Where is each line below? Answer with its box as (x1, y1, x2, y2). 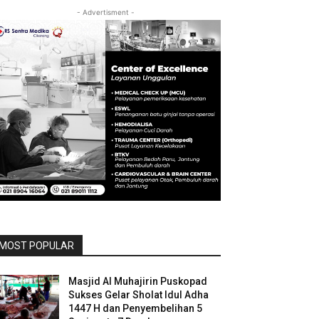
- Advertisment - (76, 8, 135, 16)
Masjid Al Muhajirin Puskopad (68, 276, 208, 288)
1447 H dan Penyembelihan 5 (68, 303, 203, 315)
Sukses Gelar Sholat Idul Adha (68, 289, 209, 301)
